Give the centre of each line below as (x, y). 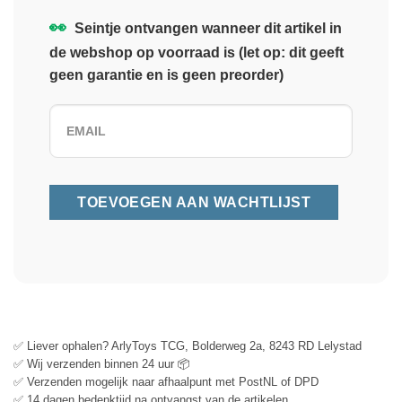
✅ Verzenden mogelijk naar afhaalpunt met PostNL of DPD (166, 381)
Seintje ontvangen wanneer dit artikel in (206, 28)
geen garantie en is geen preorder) (166, 74)
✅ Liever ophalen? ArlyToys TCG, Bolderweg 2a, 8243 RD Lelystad (188, 345)
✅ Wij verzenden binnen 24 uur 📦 (102, 363)
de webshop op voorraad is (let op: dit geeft (197, 52)
